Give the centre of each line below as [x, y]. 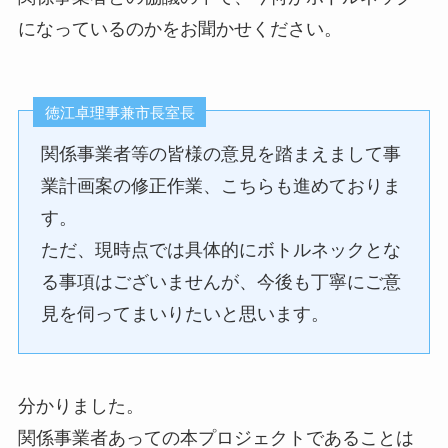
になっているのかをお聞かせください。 [179, 28]
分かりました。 [80, 405]
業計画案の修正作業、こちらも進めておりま [221, 186]
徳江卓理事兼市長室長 [119, 112]
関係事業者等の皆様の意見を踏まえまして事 [221, 154]
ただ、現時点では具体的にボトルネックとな [221, 250]
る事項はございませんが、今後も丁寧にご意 [221, 282]
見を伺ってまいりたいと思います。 [185, 314]
